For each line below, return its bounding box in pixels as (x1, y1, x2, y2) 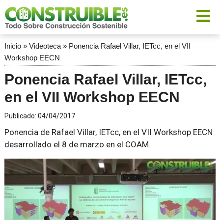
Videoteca (28, 42, 61, 50)
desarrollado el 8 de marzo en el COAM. (4, 139, 151, 149)
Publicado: (4, 112, 38, 120)
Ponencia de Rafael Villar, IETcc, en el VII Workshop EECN (4, 127, 213, 137)
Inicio (4, 42, 21, 50)
